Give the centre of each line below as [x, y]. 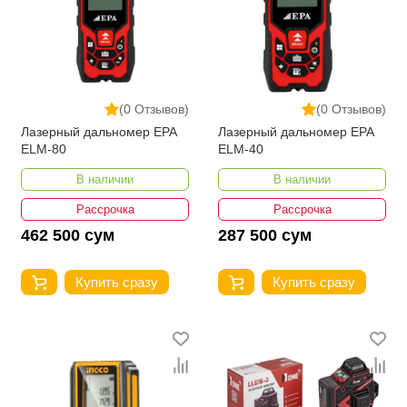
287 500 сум [265, 236]
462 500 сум [68, 236]
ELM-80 [44, 149]
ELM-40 [241, 149]
